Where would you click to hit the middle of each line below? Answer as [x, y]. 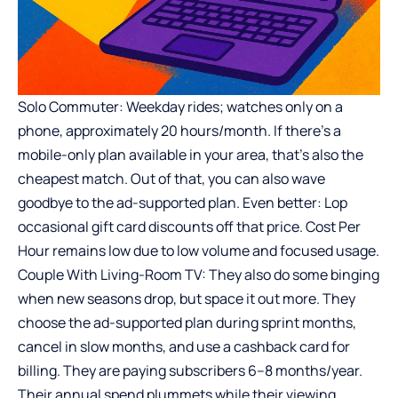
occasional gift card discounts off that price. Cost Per [189, 226]
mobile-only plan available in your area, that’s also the [191, 154]
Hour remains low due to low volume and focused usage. [199, 250]
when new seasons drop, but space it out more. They [187, 298]
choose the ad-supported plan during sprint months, [187, 322]
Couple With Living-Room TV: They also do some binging [199, 274]
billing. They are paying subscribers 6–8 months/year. [190, 370]
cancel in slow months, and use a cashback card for [184, 346]
